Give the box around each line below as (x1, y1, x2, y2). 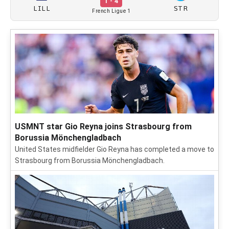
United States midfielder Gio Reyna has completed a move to (15, 145, 214, 153)
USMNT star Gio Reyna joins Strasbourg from (15, 122, 192, 131)
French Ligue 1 (92, 8, 130, 14)
